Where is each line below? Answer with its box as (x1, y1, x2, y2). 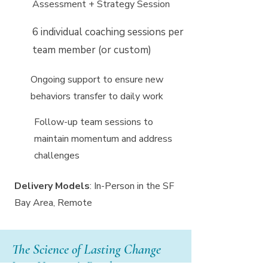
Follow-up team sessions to (34, 115, 153, 129)
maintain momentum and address (34, 132, 172, 145)
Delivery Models (14, 179, 90, 193)
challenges (34, 149, 80, 162)
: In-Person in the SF (90, 179, 174, 193)
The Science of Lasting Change (12, 241, 161, 258)
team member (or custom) (32, 43, 151, 57)
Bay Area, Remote (14, 196, 92, 209)
